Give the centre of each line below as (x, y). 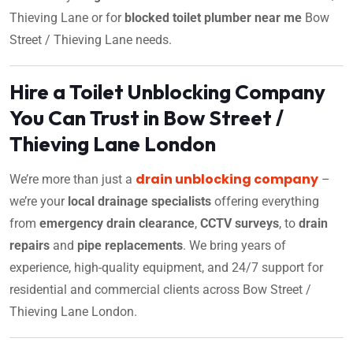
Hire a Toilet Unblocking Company (167, 91)
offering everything (265, 201)
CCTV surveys (240, 223)
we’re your (39, 201)
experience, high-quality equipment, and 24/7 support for (166, 267)
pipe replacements (130, 245)
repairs (30, 245)
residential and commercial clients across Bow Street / (160, 289)
